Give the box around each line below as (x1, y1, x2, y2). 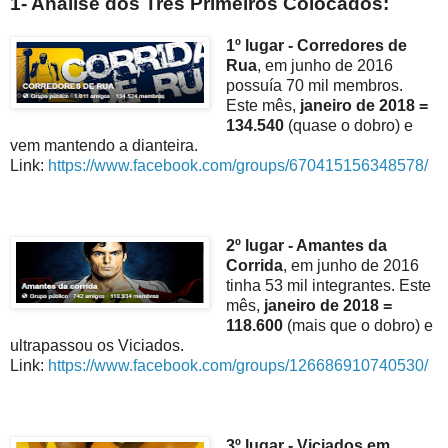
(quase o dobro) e (287, 116, 413, 134)
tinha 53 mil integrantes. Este (225, 276, 431, 294)
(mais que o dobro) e (282, 316, 433, 334)
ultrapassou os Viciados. (10, 336, 184, 354)
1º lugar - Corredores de (225, 36, 407, 54)
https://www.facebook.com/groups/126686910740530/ (48, 356, 428, 374)
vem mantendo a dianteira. (10, 136, 198, 154)
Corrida (225, 256, 283, 274)
